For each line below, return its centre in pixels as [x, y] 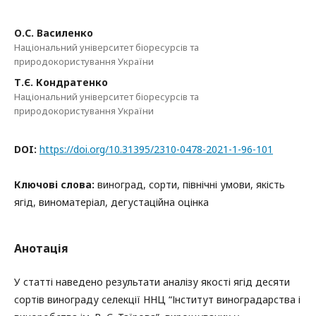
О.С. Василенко [54, 33]
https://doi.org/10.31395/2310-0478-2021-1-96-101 [156, 149]
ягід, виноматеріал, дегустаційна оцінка [111, 202]
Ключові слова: [56, 184]
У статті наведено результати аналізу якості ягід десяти [152, 282]
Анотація [41, 248]
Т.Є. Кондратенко [61, 82]
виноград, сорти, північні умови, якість [191, 184]
